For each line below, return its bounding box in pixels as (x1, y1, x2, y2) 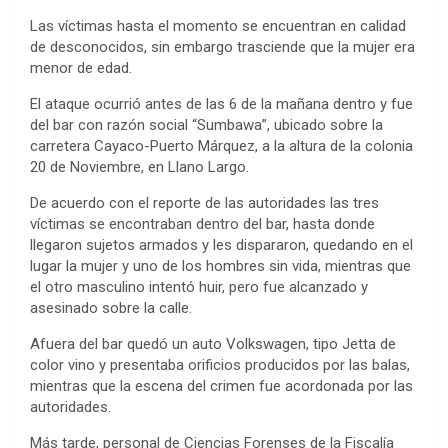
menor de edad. (30, 58, 132, 77)
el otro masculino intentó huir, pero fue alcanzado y (30, 277, 368, 296)
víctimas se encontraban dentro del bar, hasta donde (30, 214, 375, 233)
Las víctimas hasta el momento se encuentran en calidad (30, 16, 406, 35)
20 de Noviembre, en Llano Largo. (30, 157, 249, 176)
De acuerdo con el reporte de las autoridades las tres (30, 193, 379, 212)
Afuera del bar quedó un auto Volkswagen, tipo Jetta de (30, 334, 396, 353)
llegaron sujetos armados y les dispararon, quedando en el (30, 235, 413, 254)
